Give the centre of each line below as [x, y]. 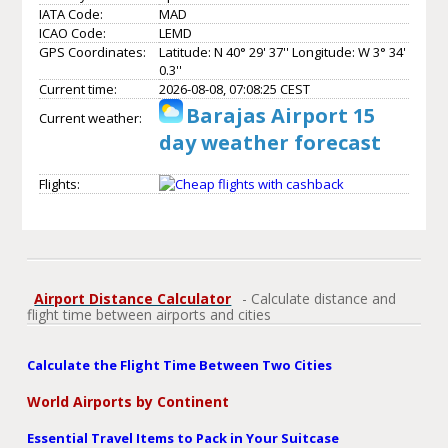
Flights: [59, 183]
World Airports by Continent [128, 401]
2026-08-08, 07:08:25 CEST [234, 88]
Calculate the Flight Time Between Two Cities [180, 364]
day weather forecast [269, 142]
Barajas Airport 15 [280, 115]
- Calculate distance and [317, 298]
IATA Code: [70, 13]
